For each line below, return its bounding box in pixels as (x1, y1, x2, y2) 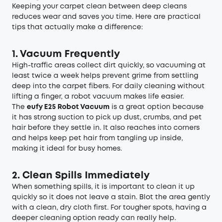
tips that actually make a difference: (12, 24, 143, 30)
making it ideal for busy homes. (12, 145, 122, 152)
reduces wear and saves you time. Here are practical (12, 13, 201, 20)
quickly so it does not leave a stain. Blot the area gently (12, 194, 210, 200)
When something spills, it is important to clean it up (12, 183, 195, 190)
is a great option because (110, 104, 204, 110)
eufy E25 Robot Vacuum (27, 104, 110, 110)
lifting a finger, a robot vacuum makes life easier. (12, 93, 184, 100)
